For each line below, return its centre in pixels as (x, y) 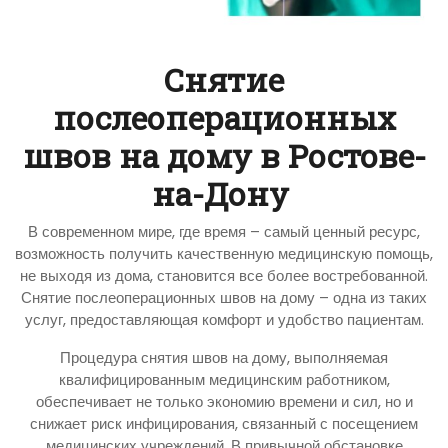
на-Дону (224, 193)
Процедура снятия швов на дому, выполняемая (224, 357)
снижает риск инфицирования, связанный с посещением (224, 423)
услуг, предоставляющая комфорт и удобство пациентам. (224, 319)
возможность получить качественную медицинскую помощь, (224, 253)
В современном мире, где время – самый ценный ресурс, (224, 231)
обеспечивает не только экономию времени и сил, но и (224, 401)
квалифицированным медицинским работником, (224, 379)
